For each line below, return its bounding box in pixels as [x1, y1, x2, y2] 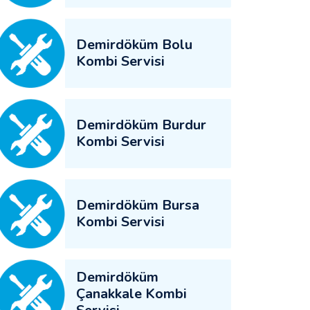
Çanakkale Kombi [76, 284, 187, 303]
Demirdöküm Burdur [76, 116, 206, 134]
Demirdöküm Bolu [76, 35, 192, 54]
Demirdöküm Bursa [76, 196, 199, 215]
